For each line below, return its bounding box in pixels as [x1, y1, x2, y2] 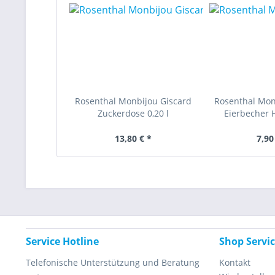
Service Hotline [26, 234, 99, 248]
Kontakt [219, 257, 250, 268]
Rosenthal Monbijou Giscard [74, 95, 192, 107]
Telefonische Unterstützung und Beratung [26, 257, 199, 268]
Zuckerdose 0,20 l [97, 107, 169, 119]
